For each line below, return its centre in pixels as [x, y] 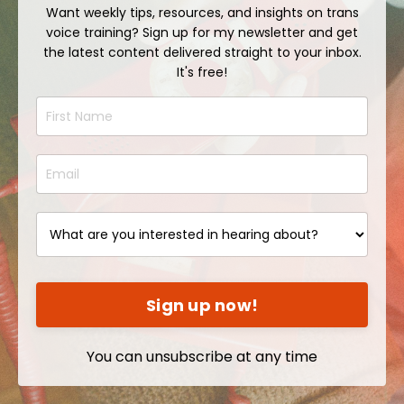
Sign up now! [202, 305]
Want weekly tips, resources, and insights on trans [202, 13]
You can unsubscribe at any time [202, 357]
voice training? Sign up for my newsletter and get [202, 33]
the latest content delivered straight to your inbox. [202, 53]
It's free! [202, 73]
